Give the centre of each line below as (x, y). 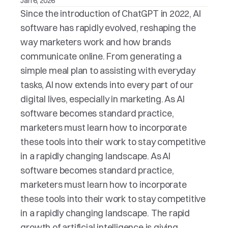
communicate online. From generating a (101, 56)
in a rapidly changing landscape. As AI (95, 156)
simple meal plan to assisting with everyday (108, 70)
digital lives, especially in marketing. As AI (103, 99)
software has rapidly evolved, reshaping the (108, 28)
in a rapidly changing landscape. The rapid (105, 213)
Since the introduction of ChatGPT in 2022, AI (111, 13)
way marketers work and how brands (96, 42)
